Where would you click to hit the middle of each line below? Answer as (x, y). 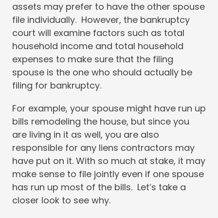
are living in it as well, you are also (86, 135)
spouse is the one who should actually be (102, 73)
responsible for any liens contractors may (103, 148)
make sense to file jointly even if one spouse (108, 174)
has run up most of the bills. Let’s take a (99, 187)
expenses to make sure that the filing (93, 59)
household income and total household (98, 46)
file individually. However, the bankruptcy (101, 20)
